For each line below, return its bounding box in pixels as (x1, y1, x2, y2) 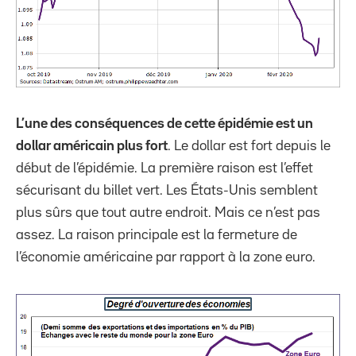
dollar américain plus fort (16, 139, 168, 153)
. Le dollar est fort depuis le (168, 139, 331, 153)
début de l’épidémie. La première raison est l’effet (16, 161, 313, 175)
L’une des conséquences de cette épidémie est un (16, 117, 313, 130)
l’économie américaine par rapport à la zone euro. (16, 250, 315, 264)
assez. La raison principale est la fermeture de (16, 228, 297, 242)
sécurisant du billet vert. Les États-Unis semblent (16, 184, 318, 197)
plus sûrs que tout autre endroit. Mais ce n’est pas (16, 206, 320, 219)
